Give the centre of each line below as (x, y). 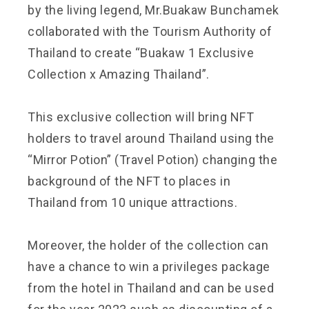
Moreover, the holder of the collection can (148, 245)
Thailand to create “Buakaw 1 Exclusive (141, 52)
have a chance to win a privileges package (149, 266)
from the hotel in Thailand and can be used (151, 288)
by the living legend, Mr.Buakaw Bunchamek (153, 10)
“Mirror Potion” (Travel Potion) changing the (152, 159)
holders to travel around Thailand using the (151, 138)
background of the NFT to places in (129, 181)
